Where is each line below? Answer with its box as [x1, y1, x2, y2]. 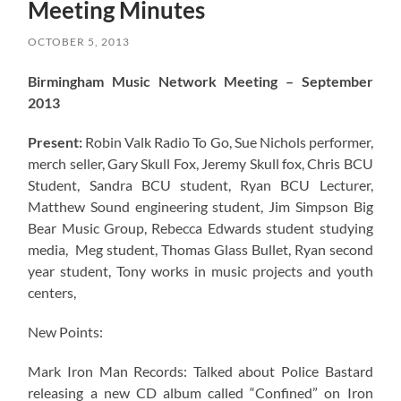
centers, [28, 283, 77, 301]
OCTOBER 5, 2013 [28, 34, 131, 48]
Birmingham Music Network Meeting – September [28, 72, 373, 90]
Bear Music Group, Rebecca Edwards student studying [28, 218, 373, 236]
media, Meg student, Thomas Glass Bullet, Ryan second [28, 240, 373, 258]
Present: [28, 132, 83, 150]
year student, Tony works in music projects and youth [28, 261, 373, 279]
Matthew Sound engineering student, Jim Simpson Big [28, 197, 373, 215]
